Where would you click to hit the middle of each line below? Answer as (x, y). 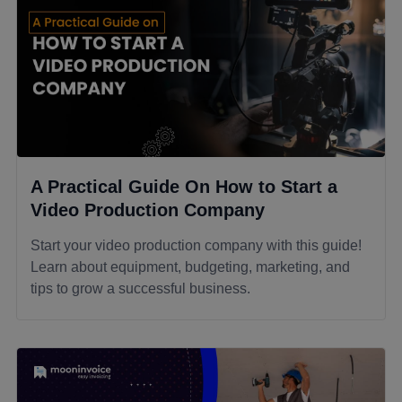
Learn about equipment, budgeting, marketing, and (190, 267)
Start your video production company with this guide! (196, 246)
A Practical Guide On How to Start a (184, 187)
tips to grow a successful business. (140, 289)
